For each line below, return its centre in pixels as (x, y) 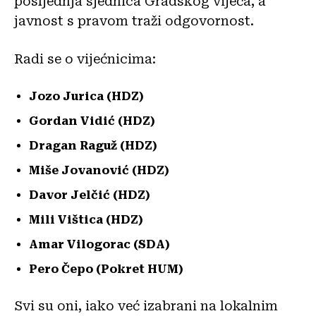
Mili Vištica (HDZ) (86, 219)
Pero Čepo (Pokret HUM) (106, 269)
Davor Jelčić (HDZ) (90, 195)
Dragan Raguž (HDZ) (93, 145)
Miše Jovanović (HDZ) (99, 170)
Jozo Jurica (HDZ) (86, 96)
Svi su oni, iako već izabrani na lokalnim (146, 305)
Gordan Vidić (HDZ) (92, 121)
